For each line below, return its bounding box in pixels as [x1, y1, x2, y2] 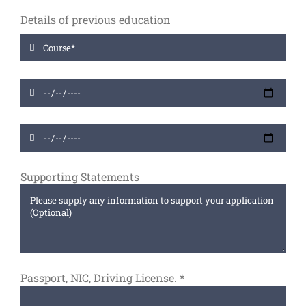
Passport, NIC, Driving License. [20, 270, 180, 285]
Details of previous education [20, 12, 171, 27]
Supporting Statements [20, 169, 139, 184]
